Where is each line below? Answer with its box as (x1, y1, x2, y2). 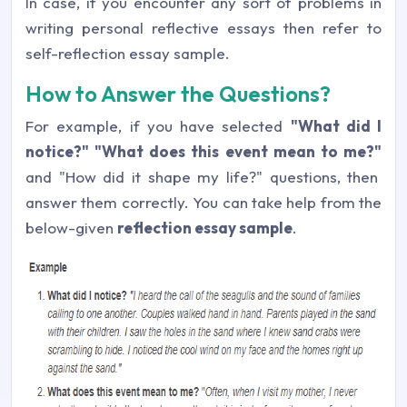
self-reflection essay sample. (25, 44, 230, 63)
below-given (25, 218, 117, 237)
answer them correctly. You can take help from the (25, 193, 382, 212)
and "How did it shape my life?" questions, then (25, 167, 379, 186)
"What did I (290, 116, 382, 135)
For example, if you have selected (25, 116, 291, 135)
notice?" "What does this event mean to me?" (25, 142, 382, 161)
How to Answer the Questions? (25, 80, 331, 107)
